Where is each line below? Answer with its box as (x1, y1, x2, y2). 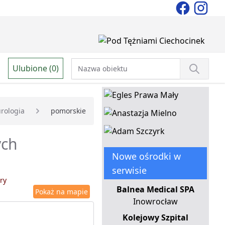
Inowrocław (133, 196, 178, 207)
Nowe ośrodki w (111, 150, 181, 163)
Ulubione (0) (13, 62, 59, 74)
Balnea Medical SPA (116, 184, 194, 195)
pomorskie (50, 106, 86, 116)
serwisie (111, 164, 147, 177)
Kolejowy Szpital (122, 212, 188, 223)
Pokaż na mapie (35, 187, 88, 197)
